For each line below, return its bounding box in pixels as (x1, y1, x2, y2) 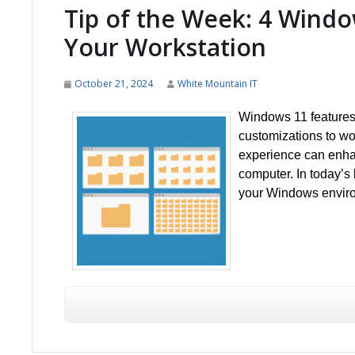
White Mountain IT (177, 77, 258, 90)
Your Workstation (64, 31, 266, 63)
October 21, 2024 (74, 77, 153, 90)
